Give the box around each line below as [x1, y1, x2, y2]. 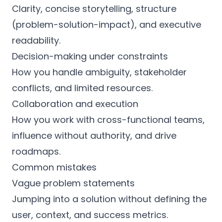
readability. [12, 34, 60, 47]
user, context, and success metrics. [12, 209, 168, 221]
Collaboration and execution [12, 98, 138, 110]
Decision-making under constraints [12, 50, 168, 62]
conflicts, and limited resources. [12, 82, 153, 94]
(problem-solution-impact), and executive [12, 18, 201, 31]
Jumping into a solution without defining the [12, 193, 207, 205]
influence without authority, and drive [12, 129, 176, 142]
